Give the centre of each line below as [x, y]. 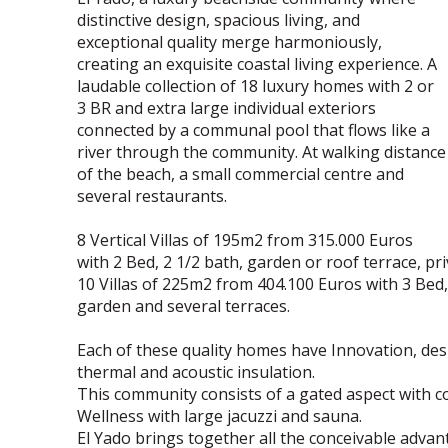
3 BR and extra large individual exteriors [227, 108]
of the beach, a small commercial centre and [241, 174]
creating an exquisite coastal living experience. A [257, 64]
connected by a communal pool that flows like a [254, 130]
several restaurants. [152, 196]
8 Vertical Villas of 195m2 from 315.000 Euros [245, 240]
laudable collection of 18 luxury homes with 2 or [256, 86]
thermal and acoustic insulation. [196, 372]
